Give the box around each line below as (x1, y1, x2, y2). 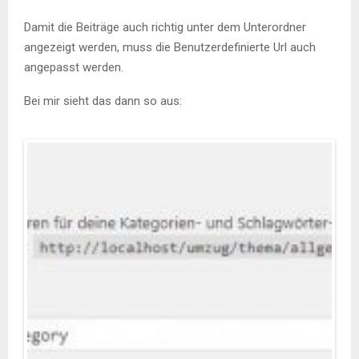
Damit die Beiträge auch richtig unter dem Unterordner (24, 19, 306, 34)
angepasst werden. (24, 59, 123, 75)
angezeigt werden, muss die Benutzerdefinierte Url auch (24, 39, 316, 54)
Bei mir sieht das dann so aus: (24, 93, 182, 108)
